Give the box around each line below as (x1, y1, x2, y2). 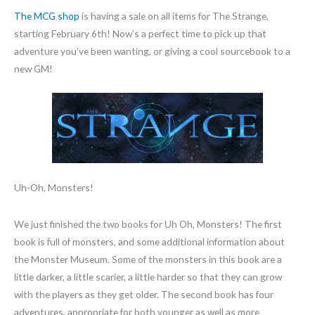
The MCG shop (14, 9, 79, 22)
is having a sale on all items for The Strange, (79, 9, 269, 22)
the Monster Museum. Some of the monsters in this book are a (14, 252, 282, 265)
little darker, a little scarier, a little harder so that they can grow (14, 270, 282, 283)
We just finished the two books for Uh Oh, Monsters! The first (14, 217, 282, 230)
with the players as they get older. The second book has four (14, 288, 274, 300)
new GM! (14, 62, 53, 75)
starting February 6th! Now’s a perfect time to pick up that (14, 27, 266, 39)
